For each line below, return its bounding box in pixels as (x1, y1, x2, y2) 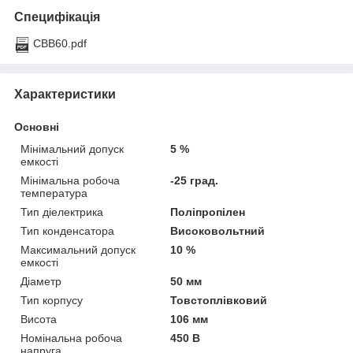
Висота (20, 313, 57, 326)
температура (20, 187, 87, 200)
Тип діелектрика (20, 206, 103, 219)
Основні (14, 121, 59, 134)
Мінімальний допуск (20, 143, 124, 156)
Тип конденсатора (20, 225, 114, 238)
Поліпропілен (170, 206, 246, 219)
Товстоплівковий (170, 294, 268, 307)
